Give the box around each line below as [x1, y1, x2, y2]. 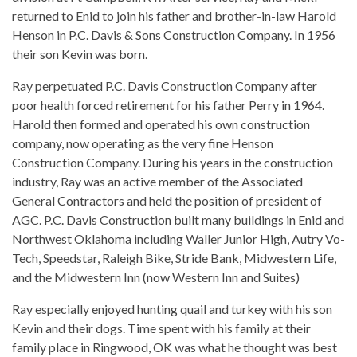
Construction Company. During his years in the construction [12, 155, 333, 171]
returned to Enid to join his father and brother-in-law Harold [12, 8, 336, 24]
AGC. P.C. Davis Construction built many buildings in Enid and [12, 212, 344, 228]
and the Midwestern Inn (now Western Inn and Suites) [12, 269, 300, 285]
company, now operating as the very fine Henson [12, 135, 273, 151]
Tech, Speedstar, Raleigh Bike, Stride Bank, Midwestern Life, [12, 250, 336, 266]
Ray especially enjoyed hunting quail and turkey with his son [12, 301, 332, 317]
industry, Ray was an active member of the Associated [12, 174, 303, 190]
